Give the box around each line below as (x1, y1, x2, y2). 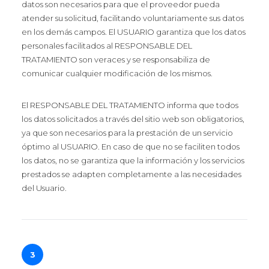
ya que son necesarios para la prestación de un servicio (22, 128, 233, 138)
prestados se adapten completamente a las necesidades (22, 169, 241, 179)
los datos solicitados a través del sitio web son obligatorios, (22, 114, 244, 124)
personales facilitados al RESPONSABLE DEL (22, 41, 192, 50)
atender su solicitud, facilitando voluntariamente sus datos (22, 13, 244, 23)
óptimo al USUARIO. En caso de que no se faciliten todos (22, 142, 240, 151)
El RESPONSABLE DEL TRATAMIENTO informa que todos (22, 100, 238, 110)
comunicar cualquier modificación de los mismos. (22, 68, 213, 78)
